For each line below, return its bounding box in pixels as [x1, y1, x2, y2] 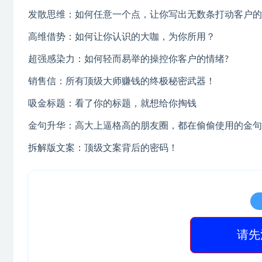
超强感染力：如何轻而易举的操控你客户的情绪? [28, 54, 229, 64]
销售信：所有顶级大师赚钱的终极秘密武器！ [28, 77, 215, 87]
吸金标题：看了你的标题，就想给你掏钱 [28, 99, 196, 109]
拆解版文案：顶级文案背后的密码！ [28, 143, 178, 153]
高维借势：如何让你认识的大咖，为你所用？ [28, 32, 215, 42]
